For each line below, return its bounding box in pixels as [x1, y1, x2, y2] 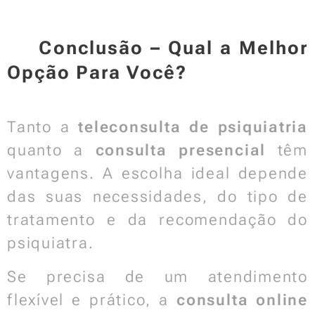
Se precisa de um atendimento [7, 268, 308, 285]
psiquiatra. [7, 234, 94, 252]
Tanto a [7, 118, 79, 136]
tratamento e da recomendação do [7, 211, 308, 229]
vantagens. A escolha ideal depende [7, 165, 308, 182]
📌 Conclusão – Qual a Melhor [7, 37, 308, 58]
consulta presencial [95, 141, 266, 159]
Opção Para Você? [7, 62, 188, 83]
